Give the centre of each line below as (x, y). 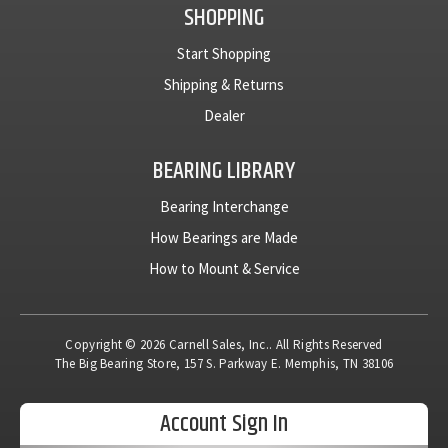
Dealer (224, 116)
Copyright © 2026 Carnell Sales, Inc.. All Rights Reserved (224, 345)
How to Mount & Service (224, 269)
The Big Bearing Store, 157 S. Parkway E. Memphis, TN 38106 (224, 364)
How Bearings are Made (224, 238)
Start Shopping (224, 54)
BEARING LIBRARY (224, 171)
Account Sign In (224, 424)
